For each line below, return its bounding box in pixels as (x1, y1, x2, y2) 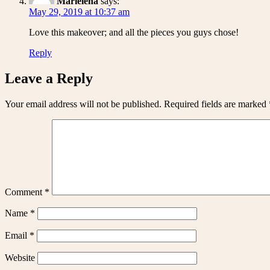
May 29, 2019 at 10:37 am (29, 7, 130, 17)
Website (5, 253, 35, 263)
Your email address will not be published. (5, 99, 162, 110)
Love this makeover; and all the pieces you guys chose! (29, 27, 239, 38)
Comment (5, 187, 45, 198)
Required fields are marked (164, 99, 269, 110)
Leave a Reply (5, 71, 93, 87)
